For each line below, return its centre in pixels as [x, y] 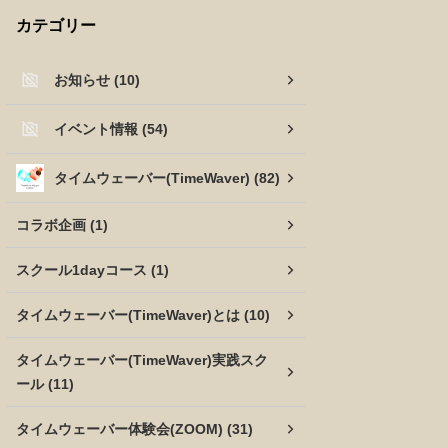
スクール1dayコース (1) [92, 270]
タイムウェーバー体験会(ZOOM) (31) [134, 429]
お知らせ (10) [97, 80]
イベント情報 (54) [111, 129]
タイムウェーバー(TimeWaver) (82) [167, 178]
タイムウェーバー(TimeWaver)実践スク [142, 360]
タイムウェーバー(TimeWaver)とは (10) [143, 315]
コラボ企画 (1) [62, 225]
